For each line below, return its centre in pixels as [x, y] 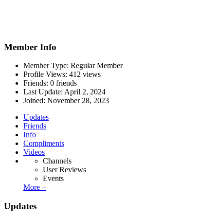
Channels [57, 161]
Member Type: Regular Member [73, 66]
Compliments [44, 144]
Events [53, 179]
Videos [34, 152]
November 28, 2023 [78, 101]
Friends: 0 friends [50, 83]
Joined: [35, 101]
